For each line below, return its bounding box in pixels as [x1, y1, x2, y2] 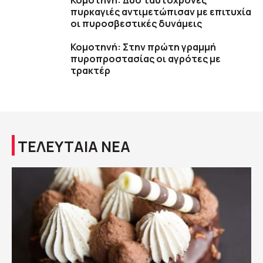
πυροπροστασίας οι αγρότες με [70, 52, 221, 66]
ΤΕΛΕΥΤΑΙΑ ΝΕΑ [18, 136, 130, 157]
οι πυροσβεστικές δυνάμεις [70, 17, 202, 31]
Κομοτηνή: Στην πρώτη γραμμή [70, 41, 216, 54]
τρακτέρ [70, 64, 110, 77]
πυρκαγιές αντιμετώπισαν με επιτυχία [70, 5, 251, 19]
